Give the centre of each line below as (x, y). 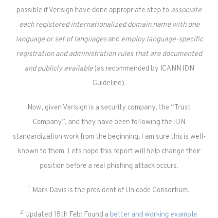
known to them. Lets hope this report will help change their (109, 152)
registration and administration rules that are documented (109, 54)
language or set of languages (61, 40)
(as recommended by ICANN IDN (143, 69)
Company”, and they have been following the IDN (109, 122)
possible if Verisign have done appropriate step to (94, 10)
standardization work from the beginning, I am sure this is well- (109, 137)
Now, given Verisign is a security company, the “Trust (109, 108)
